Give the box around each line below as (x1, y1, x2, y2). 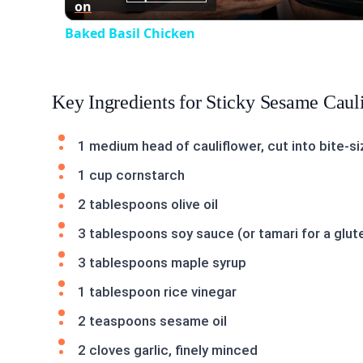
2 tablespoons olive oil (78, 195, 218, 212)
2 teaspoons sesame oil (78, 312, 227, 329)
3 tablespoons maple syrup (78, 254, 246, 271)
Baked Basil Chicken (65, 23, 195, 42)
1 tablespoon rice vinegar (78, 283, 237, 300)
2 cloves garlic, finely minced (78, 341, 258, 358)
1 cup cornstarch (78, 166, 185, 183)
